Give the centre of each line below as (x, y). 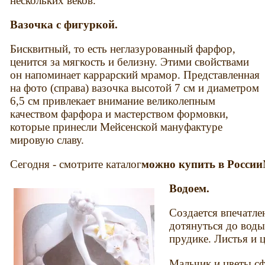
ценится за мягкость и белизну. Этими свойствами (130, 62)
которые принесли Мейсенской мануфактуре (117, 127)
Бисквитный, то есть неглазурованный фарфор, (123, 49)
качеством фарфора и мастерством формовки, (119, 114)
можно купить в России (202, 164)
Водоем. (190, 189)
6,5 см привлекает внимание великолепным (113, 101)
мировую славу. (47, 140)
